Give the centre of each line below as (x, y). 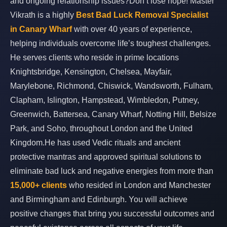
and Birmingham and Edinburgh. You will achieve (99, 199)
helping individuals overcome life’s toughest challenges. (110, 43)
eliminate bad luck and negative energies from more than (112, 171)
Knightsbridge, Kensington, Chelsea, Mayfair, (91, 72)
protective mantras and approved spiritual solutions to (106, 157)
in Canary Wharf (41, 29)
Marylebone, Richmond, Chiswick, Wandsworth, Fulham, (111, 86)
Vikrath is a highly (43, 15)
